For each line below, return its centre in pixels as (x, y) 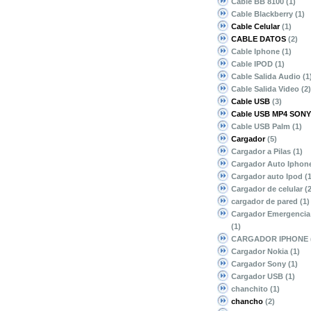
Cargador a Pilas (262, 151)
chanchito (251, 289)
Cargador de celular (268, 189)
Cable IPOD (253, 64)
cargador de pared (266, 201)
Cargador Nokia (261, 251)
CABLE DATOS (259, 39)
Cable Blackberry (263, 14)
